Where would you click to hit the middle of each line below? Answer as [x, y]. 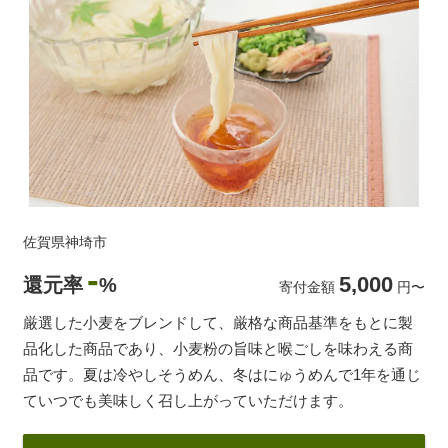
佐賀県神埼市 [65, 242]
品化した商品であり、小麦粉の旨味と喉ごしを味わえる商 [218, 349]
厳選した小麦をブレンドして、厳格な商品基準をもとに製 [218, 323]
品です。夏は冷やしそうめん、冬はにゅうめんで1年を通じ [222, 375]
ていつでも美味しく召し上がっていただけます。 [188, 401]
